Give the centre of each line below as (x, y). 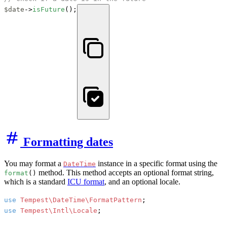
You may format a (34, 164)
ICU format (86, 182)
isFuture (49, 10)
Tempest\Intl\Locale (59, 211)
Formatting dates (67, 142)
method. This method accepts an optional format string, (125, 173)
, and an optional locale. (142, 182)
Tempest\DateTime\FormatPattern (81, 200)
